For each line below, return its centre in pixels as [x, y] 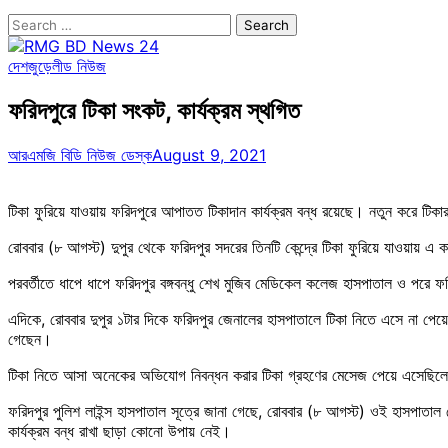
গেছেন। [30, 338]
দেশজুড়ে [30, 66]
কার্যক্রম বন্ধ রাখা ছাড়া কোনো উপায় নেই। [119, 430]
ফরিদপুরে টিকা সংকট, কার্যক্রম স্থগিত [154, 110]
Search [33, 23]
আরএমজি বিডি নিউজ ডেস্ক [80, 154]
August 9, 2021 [209, 154]
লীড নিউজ [79, 66]
